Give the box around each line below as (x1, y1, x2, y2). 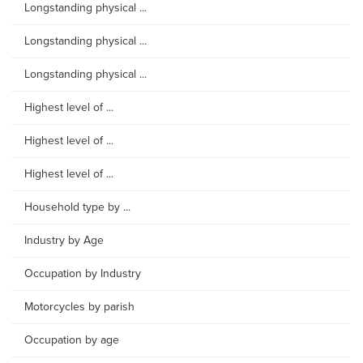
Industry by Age (24, 233, 104, 247)
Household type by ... (24, 200, 130, 214)
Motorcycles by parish (24, 300, 135, 314)
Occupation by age (24, 333, 119, 347)
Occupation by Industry (24, 267, 141, 280)
